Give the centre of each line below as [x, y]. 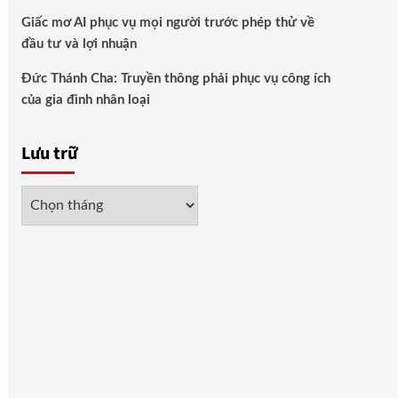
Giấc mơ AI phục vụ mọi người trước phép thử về [167, 23]
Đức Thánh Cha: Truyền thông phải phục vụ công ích [175, 79]
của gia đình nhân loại [85, 100]
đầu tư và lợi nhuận [79, 44]
